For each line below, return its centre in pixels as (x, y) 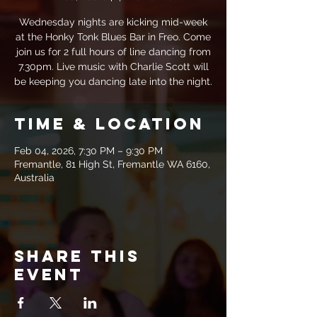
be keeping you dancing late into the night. (113, 81)
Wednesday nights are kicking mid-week (113, 22)
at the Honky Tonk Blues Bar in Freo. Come (113, 37)
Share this (77, 256)
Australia (34, 178)
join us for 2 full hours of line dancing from (113, 52)
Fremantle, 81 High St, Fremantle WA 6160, (112, 164)
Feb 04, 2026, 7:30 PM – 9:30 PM (88, 151)
